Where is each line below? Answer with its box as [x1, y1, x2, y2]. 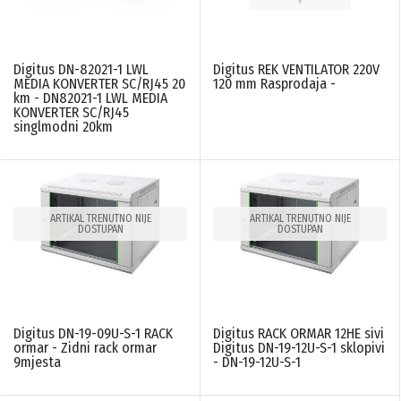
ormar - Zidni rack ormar [13, 338, 157, 356]
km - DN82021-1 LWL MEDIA [13, 89, 167, 107]
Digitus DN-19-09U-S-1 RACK [13, 324, 173, 342]
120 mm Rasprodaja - [213, 74, 336, 92]
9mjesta [13, 353, 61, 371]
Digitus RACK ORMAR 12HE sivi [213, 324, 384, 342]
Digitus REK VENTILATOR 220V [213, 60, 380, 78]
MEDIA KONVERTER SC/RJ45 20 [13, 74, 185, 92]
